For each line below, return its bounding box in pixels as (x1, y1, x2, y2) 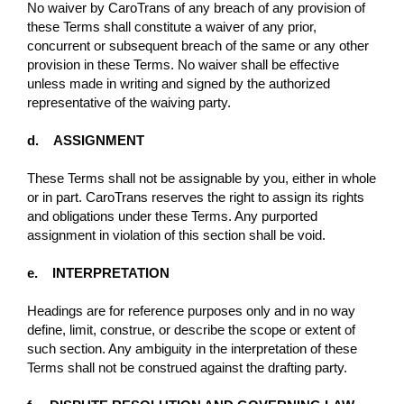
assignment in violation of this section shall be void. (27, 226, 326, 243)
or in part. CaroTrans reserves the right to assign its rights (27, 188, 364, 205)
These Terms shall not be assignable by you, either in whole (27, 170, 376, 186)
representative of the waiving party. (27, 94, 234, 110)
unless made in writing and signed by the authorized (27, 75, 330, 91)
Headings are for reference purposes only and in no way (27, 302, 355, 318)
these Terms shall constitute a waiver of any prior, (27, 18, 317, 34)
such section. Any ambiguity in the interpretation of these (27, 340, 357, 356)
